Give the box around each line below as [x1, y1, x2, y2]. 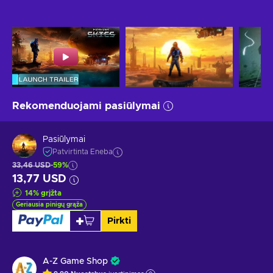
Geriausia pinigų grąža [16, 201, 83, 208]
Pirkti [107, 216, 131, 225]
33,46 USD [12, 161, 51, 169]
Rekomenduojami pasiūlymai [12, 100, 160, 111]
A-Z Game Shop [43, 257, 108, 266]
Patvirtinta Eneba [52, 148, 113, 156]
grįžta [41, 189, 62, 197]
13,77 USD [12, 173, 66, 185]
